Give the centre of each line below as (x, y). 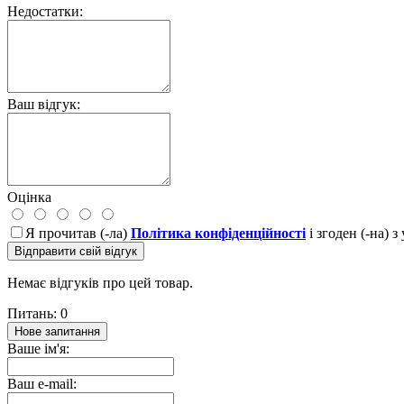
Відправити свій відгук (76, 251)
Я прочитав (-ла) (78, 233)
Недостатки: (45, 11)
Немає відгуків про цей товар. (100, 282)
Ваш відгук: (44, 104)
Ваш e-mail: (42, 383)
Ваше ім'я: (38, 348)
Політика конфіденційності (218, 233)
